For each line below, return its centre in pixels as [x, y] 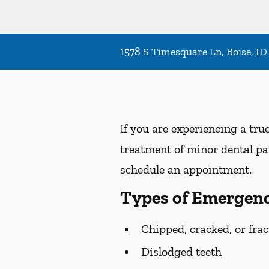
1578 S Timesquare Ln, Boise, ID [194, 52]
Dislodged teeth [181, 252]
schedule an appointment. [186, 170]
